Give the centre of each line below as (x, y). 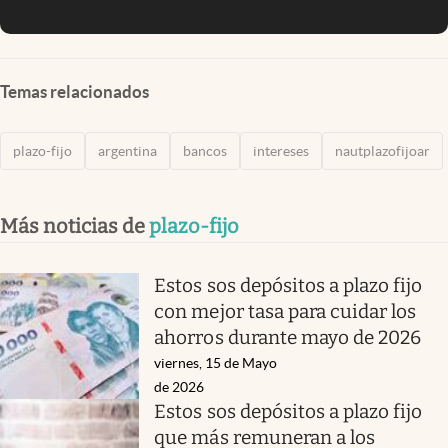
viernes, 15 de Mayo (216, 362)
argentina (127, 150)
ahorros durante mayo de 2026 (288, 337)
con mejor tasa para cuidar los (285, 311)
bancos (205, 150)
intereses (281, 150)
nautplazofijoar (382, 150)
